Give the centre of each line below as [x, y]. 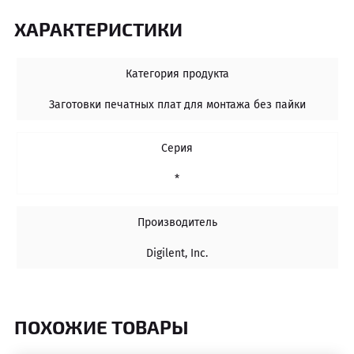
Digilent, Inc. [177, 253]
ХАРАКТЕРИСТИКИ [98, 28]
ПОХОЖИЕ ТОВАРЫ [101, 326]
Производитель [177, 222]
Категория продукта [177, 73]
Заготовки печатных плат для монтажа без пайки [177, 104]
